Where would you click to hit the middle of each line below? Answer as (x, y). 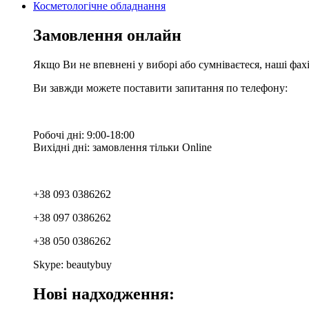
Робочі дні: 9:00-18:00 (84, 135)
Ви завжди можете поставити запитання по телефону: (160, 88)
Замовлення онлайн (107, 36)
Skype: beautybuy (72, 265)
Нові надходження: (104, 294)
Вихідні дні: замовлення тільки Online (122, 148)
